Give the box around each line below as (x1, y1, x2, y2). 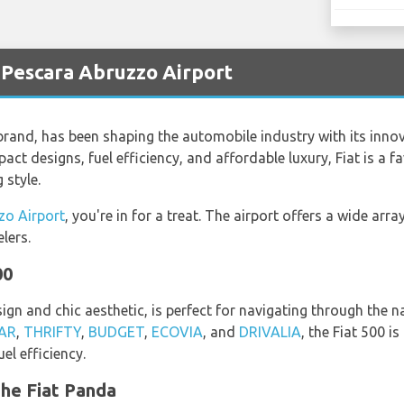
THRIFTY (23, 323, 81, 340)
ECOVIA (151, 323, 203, 340)
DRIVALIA (239, 323, 301, 340)
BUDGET (88, 323, 144, 340)
